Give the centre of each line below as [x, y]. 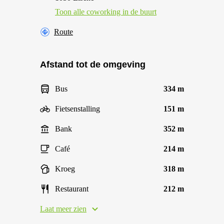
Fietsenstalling [77, 109]
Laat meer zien [63, 209]
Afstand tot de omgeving [93, 64]
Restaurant [72, 189]
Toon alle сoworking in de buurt [106, 12]
